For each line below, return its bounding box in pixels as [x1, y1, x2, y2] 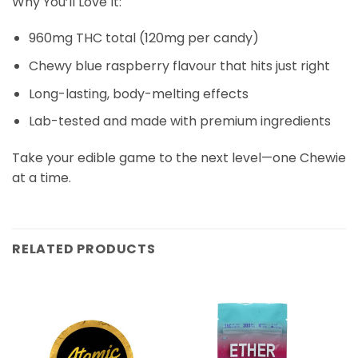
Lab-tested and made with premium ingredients [28, 112, 331, 131]
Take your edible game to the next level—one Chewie [12, 148, 346, 167]
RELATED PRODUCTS [12, 239, 156, 258]
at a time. [12, 168, 71, 187]
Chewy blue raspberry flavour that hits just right [28, 56, 330, 75]
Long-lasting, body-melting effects [28, 84, 249, 103]
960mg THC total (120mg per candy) [28, 29, 259, 48]
